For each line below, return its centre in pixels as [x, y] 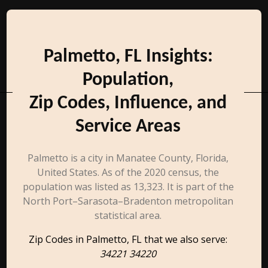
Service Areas [128, 127]
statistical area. [128, 215]
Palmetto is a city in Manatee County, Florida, [128, 158]
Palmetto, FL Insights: [128, 57]
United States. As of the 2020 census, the [128, 172]
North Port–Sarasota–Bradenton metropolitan [128, 201]
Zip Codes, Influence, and [128, 103]
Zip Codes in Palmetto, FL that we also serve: [128, 239]
